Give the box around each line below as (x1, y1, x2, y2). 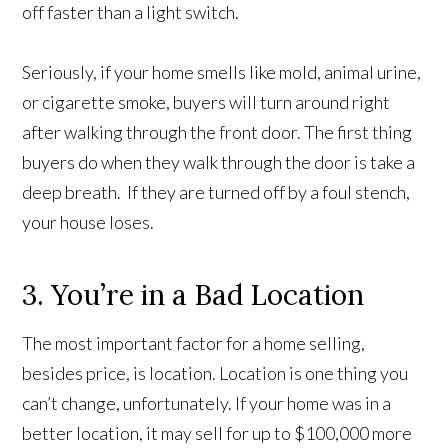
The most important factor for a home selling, (22, 331, 366, 354)
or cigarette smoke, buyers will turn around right (22, 90, 391, 113)
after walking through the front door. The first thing (22, 120, 413, 143)
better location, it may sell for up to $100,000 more (22, 421, 413, 444)
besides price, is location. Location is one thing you (22, 361, 409, 384)
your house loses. (22, 210, 155, 233)
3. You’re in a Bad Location (22, 276, 365, 313)
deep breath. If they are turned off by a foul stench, (22, 180, 411, 203)
